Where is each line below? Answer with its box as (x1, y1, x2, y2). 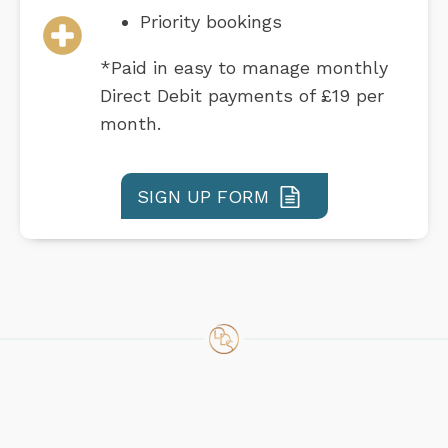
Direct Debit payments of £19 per (100, 84, 384, 106)
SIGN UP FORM (136, 185, 269, 207)
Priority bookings (140, 10, 282, 32)
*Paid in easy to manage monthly (100, 56, 388, 78)
